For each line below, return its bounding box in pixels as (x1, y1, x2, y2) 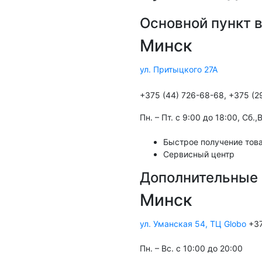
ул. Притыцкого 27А (140, 64, 218, 75)
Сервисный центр (163, 149, 235, 160)
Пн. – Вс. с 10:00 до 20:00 (140, 243, 243, 254)
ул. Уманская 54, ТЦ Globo (140, 219, 246, 229)
